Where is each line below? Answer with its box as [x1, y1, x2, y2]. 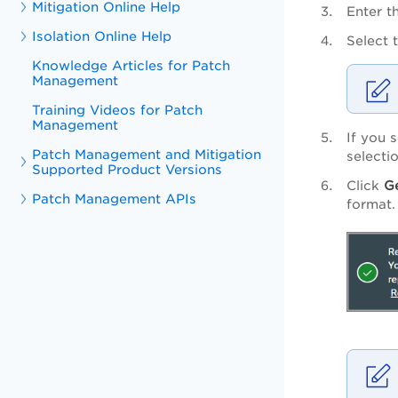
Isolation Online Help [32, 28, 172, 44]
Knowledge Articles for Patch [32, 58, 231, 73]
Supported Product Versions [32, 162, 223, 177]
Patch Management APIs [32, 191, 197, 206]
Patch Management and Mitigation [32, 147, 262, 162]
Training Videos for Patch [32, 102, 203, 117]
